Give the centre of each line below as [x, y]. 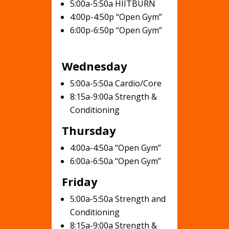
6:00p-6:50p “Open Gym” [116, 30]
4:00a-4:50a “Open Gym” [115, 148]
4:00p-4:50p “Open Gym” [116, 17]
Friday [79, 181]
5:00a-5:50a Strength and [118, 199]
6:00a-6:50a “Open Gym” [115, 161]
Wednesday [94, 66]
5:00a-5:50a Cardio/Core [116, 83]
